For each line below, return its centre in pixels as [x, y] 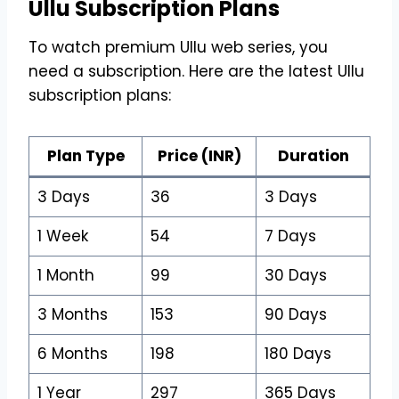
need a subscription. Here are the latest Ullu [196, 71]
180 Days [297, 353]
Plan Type [85, 155]
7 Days [290, 236]
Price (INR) [199, 155]
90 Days [295, 314]
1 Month [65, 275]
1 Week [62, 236]
